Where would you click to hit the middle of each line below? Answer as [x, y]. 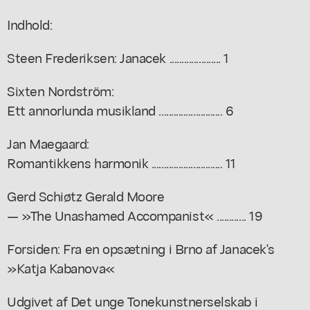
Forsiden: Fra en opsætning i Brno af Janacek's [141, 248]
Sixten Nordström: [61, 90]
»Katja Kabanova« [61, 267]
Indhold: [30, 24]
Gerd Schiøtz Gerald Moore [86, 195]
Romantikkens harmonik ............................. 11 [122, 162]
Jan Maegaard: [48, 143]
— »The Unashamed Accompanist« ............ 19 [135, 215]
